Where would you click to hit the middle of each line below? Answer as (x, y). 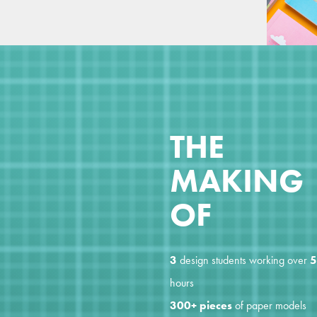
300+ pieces (201, 305)
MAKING (237, 180)
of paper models (269, 305)
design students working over (243, 260)
